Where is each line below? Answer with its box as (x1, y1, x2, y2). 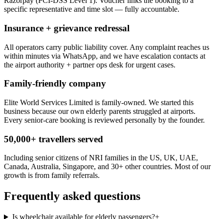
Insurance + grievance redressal (4, 22, 130, 33)
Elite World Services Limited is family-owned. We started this (4, 98, 194, 107)
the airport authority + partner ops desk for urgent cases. (4, 60, 175, 69)
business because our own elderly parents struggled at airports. (4, 107, 196, 115)
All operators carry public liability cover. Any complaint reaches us (4, 43, 209, 51)
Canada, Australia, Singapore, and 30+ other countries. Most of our (4, 162, 211, 171)
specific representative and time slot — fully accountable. (4, 5, 179, 14)
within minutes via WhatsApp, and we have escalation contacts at (4, 51, 205, 60)
